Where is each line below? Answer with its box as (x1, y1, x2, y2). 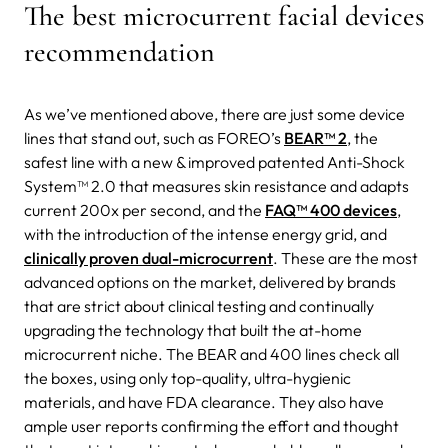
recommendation (24, 34, 215, 69)
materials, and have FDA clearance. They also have (24, 391, 384, 412)
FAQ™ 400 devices (265, 199, 397, 220)
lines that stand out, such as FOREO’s (24, 127, 284, 148)
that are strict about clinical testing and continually (24, 295, 374, 316)
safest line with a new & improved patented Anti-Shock (24, 151, 405, 172)
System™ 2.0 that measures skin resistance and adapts (24, 175, 409, 196)
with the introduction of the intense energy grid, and (24, 223, 387, 244)
